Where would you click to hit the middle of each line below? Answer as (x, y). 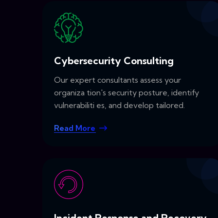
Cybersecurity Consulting (114, 61)
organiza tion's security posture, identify (127, 93)
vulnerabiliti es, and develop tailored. (119, 105)
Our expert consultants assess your (118, 80)
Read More (75, 128)
